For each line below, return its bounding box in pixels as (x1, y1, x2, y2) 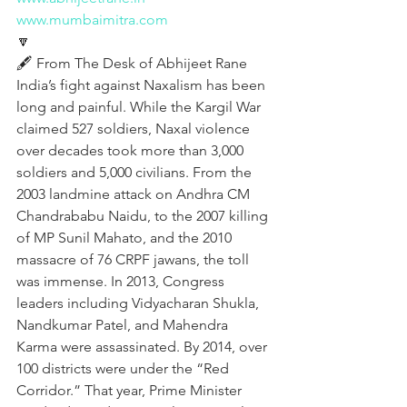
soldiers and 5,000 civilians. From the (16, 164, 255, 181)
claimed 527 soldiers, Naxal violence (16, 120, 253, 137)
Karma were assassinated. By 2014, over (16, 338, 271, 355)
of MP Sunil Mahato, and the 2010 (16, 229, 235, 246)
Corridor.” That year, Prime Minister (16, 382, 245, 399)
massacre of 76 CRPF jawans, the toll (16, 251, 253, 268)
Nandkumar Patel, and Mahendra (16, 316, 232, 333)
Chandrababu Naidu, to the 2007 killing (16, 207, 272, 224)
